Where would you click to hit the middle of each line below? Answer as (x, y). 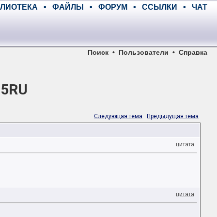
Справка (193, 52)
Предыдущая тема (173, 116)
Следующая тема (118, 116)
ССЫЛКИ (160, 7)
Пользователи (144, 52)
